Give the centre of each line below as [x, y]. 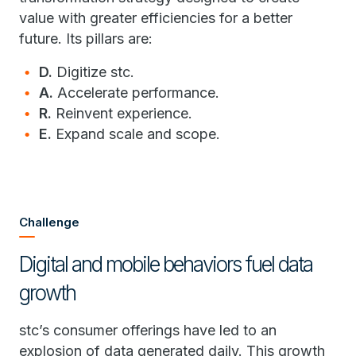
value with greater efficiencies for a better [156, 18]
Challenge [49, 222]
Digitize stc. [93, 72]
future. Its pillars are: [86, 39]
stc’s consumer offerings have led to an [148, 330]
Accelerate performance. [136, 93]
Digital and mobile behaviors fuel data [166, 264]
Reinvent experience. [122, 113]
